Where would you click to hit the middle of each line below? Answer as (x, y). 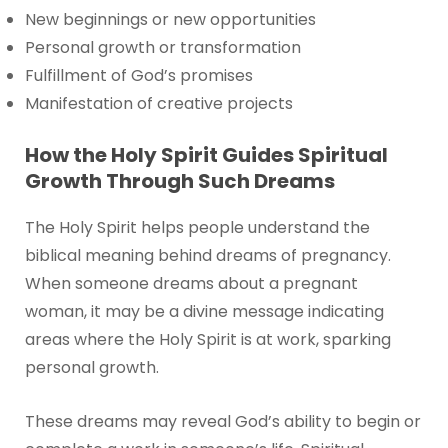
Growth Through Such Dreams (179, 181)
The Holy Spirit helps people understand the (197, 228)
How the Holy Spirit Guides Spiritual (206, 155)
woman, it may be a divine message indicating (204, 312)
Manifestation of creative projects (158, 104)
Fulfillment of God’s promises (138, 76)
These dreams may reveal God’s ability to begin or (222, 421)
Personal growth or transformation (162, 48)
